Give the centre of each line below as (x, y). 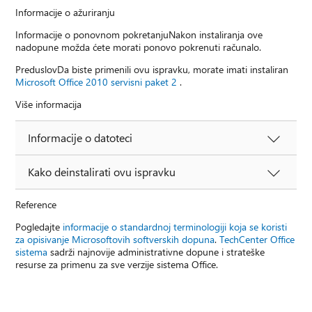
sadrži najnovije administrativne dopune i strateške (156, 252)
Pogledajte (39, 227)
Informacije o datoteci (80, 138)
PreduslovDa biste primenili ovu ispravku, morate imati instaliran (152, 70)
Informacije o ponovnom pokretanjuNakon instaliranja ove (139, 35)
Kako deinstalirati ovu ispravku (102, 172)
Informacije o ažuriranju (65, 13)
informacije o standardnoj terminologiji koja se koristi (175, 227)
